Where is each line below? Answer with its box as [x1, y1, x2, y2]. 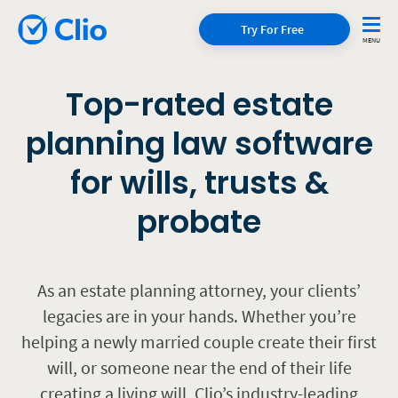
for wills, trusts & [69, 161, 329, 204]
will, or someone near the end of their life [46, 356, 352, 378]
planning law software [25, 122, 373, 165]
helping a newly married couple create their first [21, 330, 377, 353]
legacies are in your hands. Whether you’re [42, 305, 356, 327]
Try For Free [240, 20, 304, 37]
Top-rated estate [65, 83, 333, 126]
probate [137, 200, 261, 243]
